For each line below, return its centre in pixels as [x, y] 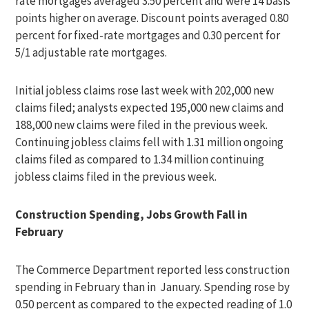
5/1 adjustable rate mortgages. [91, 52]
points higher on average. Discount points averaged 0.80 [152, 18]
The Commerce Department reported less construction [153, 270]
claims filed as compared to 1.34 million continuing [140, 159]
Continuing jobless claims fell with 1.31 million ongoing [150, 142]
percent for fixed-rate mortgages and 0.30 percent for [148, 35]
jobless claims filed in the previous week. [116, 177]
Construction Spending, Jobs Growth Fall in [132, 215]
